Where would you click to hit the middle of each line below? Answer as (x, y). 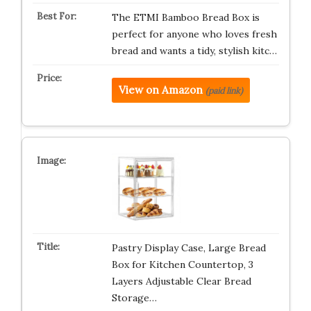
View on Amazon (160, 90)
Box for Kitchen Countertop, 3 (182, 264)
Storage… (134, 298)
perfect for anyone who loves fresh (194, 34)
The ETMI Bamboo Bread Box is (185, 17)
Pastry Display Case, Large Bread (188, 248)
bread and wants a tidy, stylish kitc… (194, 51)
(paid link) (224, 91)
